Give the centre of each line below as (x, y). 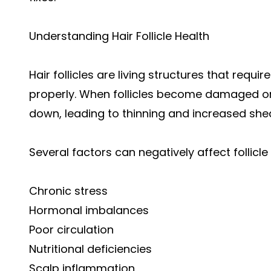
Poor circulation (71, 229)
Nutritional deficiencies (90, 249)
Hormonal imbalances (89, 210)
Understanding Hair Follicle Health (119, 36)
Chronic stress (68, 191)
